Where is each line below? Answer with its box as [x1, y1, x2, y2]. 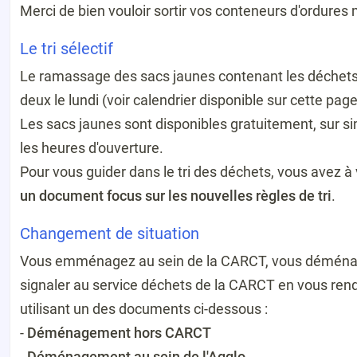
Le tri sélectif [20, 38, 113, 58]
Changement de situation [20, 223, 199, 243]
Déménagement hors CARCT [27, 324, 211, 341]
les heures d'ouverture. [20, 139, 163, 156]
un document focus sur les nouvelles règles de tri [20, 186, 331, 204]
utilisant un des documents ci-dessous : [20, 300, 268, 317]
